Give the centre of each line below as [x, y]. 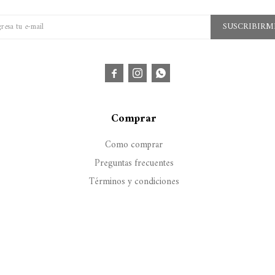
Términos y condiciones [134, 182]
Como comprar [134, 145]
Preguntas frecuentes [134, 163]
